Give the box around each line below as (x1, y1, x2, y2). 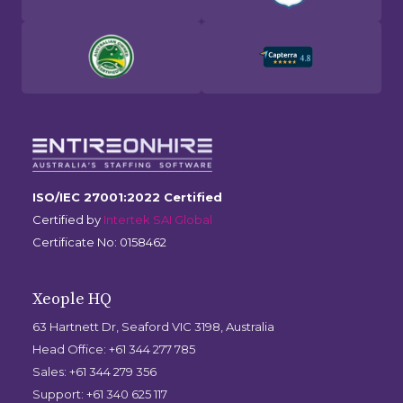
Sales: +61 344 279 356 (32, 364, 157, 380)
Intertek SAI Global (103, 212, 212, 228)
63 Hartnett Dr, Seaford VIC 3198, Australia (32, 319, 274, 335)
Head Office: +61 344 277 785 (32, 342, 195, 357)
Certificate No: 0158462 (32, 235, 166, 250)
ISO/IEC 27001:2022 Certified (32, 190, 222, 205)
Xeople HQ (32, 289, 112, 310)
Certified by (32, 212, 103, 228)
